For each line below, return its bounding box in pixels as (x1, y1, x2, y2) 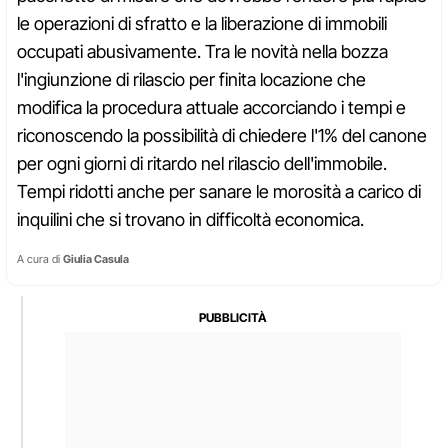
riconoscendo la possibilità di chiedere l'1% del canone (17, 125, 427, 147)
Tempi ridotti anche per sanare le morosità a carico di (17, 181, 421, 203)
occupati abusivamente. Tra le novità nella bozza (17, 41, 388, 63)
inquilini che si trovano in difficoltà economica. (17, 209, 364, 231)
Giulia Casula (63, 252, 129, 267)
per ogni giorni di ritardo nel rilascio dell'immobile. (17, 153, 387, 175)
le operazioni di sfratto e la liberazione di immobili (17, 13, 387, 35)
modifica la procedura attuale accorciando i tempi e (17, 97, 406, 119)
